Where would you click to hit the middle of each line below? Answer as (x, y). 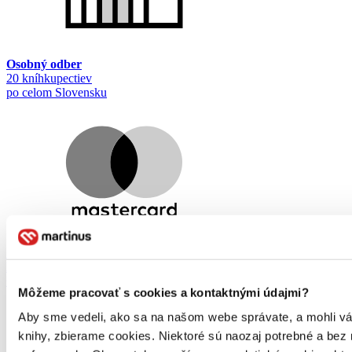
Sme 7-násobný (45, 253)
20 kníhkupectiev (49, 79)
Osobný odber (44, 64)
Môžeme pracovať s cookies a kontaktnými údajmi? (163, 292)
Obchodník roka (50, 281)
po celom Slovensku (57, 93)
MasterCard (39, 267)
